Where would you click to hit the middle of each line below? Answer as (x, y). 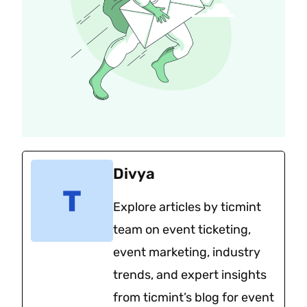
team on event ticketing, (182, 229)
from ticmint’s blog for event (194, 297)
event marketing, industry (187, 252)
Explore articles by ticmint (187, 207)
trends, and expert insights (190, 274)
